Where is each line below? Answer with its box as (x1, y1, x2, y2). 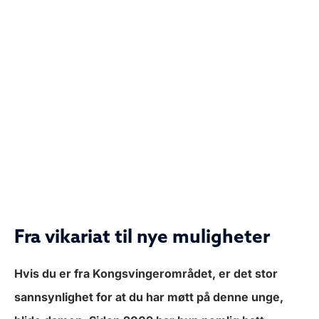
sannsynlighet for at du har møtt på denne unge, (14, 290, 283, 304)
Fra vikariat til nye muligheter (14, 224, 270, 248)
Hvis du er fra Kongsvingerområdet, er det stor (14, 266, 278, 281)
